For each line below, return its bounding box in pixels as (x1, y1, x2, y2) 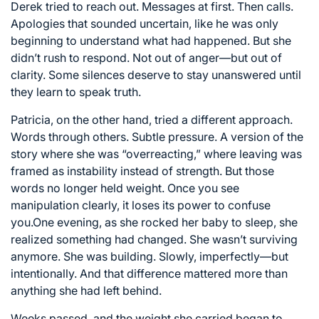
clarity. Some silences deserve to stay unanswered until (11, 67, 301, 82)
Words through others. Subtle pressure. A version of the (11, 129, 303, 144)
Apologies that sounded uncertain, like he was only (11, 16, 278, 31)
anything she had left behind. (11, 283, 162, 298)
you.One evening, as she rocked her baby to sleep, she (11, 214, 298, 229)
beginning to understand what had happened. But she (11, 33, 291, 48)
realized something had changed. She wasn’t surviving (11, 231, 298, 246)
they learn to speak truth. (11, 84, 141, 99)
